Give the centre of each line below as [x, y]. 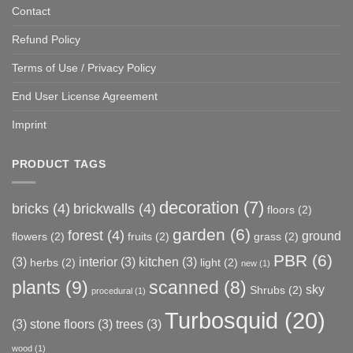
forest [85, 236]
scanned [184, 288]
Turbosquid [221, 321]
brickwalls [104, 209]
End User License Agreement [85, 96]
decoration [199, 208]
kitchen [159, 262]
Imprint [29, 124]
